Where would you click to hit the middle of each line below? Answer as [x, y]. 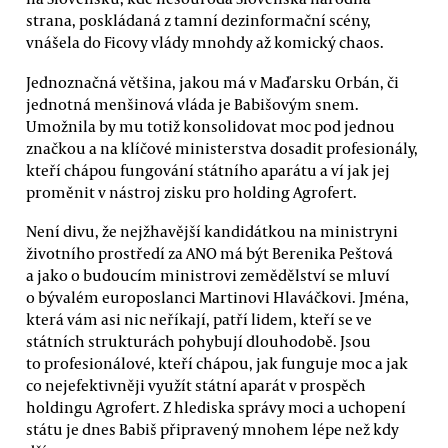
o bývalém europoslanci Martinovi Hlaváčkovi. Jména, [217, 296]
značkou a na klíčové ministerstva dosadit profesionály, [222, 147]
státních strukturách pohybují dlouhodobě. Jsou [198, 340]
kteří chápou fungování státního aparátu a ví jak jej [208, 169]
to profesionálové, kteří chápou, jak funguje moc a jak [217, 362]
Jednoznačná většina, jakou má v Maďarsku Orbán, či [212, 81]
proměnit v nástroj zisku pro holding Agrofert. [191, 191]
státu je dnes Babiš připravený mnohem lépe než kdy [212, 428]
